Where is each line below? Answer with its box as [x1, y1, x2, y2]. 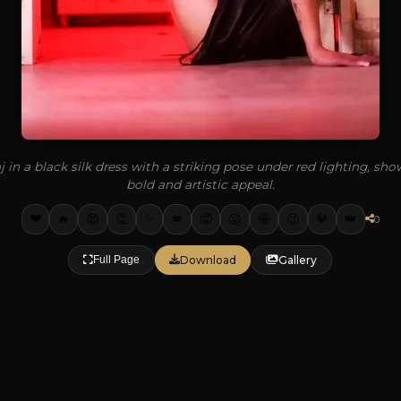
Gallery [278, 252, 318, 267]
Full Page [93, 253, 141, 267]
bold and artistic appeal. [125, 176, 275, 192]
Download [180, 252, 237, 267]
